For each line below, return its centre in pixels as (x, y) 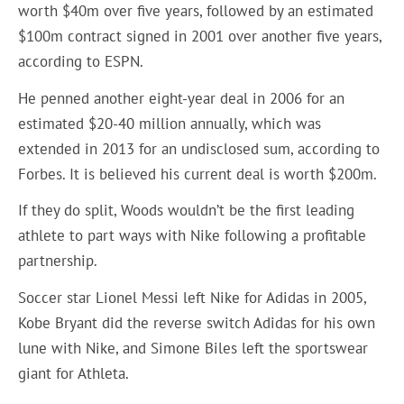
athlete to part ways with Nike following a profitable (193, 236)
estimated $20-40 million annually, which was (170, 123)
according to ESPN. (83, 62)
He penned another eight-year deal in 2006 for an (182, 98)
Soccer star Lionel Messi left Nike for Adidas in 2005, (193, 297)
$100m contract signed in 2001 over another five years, (200, 37)
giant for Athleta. (76, 373)
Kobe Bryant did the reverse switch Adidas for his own (197, 322)
